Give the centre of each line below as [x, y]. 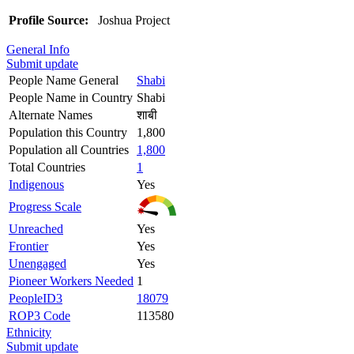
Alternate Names [51, 115]
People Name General [64, 80]
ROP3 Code [40, 315]
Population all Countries [69, 149]
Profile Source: [49, 20]
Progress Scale [45, 206]
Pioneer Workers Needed [71, 281]
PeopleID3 [36, 298]
